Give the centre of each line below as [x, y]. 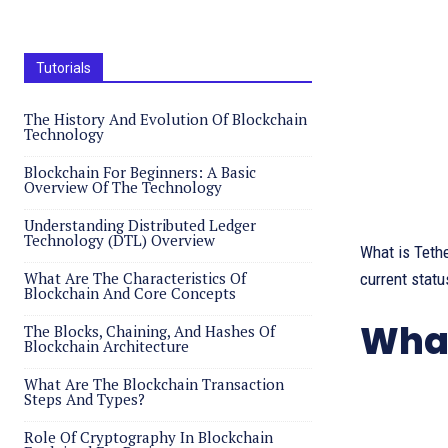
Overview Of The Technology [123, 187]
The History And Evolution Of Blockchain [165, 119]
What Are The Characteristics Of [135, 278]
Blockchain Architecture [106, 346]
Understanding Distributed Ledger [140, 225]
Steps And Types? [84, 399]
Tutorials [63, 68]
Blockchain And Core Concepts [130, 293]
